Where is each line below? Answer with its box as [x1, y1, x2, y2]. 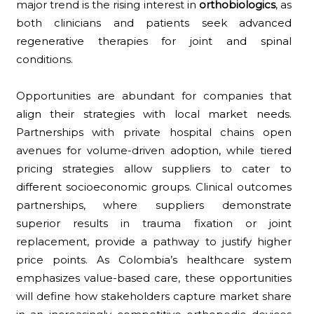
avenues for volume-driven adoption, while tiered [15, 143, 292, 157]
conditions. [15, 52, 73, 66]
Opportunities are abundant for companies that [15, 88, 292, 102]
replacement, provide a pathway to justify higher [15, 234, 292, 248]
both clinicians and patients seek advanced [15, 15, 292, 29]
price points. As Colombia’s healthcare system [15, 252, 292, 266]
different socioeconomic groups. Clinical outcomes [15, 179, 292, 193]
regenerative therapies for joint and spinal [15, 34, 292, 48]
